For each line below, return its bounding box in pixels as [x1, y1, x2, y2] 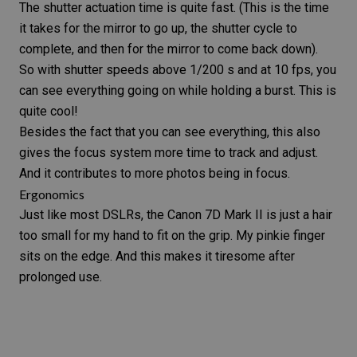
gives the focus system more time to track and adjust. [19, 145, 318, 161]
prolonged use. [19, 269, 102, 285]
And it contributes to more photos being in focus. [19, 166, 290, 182]
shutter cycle [211, 21, 283, 37]
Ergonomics [19, 186, 84, 202]
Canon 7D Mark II [167, 207, 263, 223]
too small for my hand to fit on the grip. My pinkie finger [19, 228, 325, 244]
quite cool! [19, 104, 78, 120]
